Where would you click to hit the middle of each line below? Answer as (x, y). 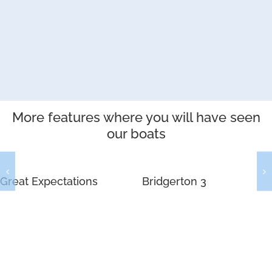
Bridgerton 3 (174, 181)
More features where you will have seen (136, 117)
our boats (136, 133)
